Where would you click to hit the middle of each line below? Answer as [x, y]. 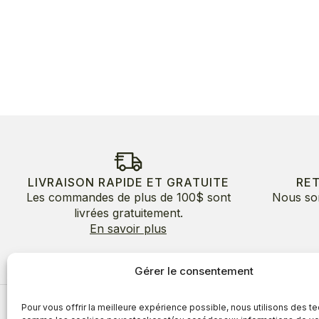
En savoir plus [128, 228]
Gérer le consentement [194, 271]
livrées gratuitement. [128, 213]
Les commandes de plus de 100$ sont [128, 197]
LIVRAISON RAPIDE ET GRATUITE [128, 182]
